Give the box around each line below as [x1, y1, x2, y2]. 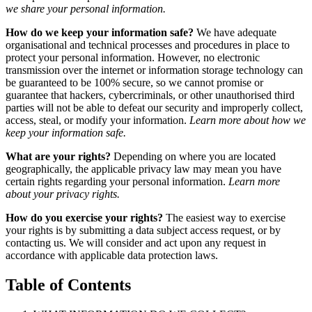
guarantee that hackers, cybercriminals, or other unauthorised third [6, 88, 295, 101]
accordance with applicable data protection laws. [6, 249, 218, 261]
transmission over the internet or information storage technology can [6, 63, 303, 76]
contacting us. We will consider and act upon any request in [6, 236, 266, 249]
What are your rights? [6, 150, 111, 162]
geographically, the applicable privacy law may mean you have [6, 162, 281, 175]
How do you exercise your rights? [6, 211, 163, 224]
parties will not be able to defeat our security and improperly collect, [6, 101, 303, 114]
